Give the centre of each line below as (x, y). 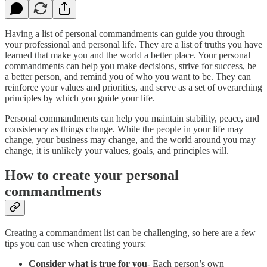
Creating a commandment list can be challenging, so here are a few (130, 233)
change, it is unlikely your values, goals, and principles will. (118, 150)
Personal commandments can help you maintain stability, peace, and (132, 118)
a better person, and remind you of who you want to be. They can (128, 76)
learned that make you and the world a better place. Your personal (128, 55)
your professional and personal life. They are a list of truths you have (133, 44)
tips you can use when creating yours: (75, 244)
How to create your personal (92, 176)
